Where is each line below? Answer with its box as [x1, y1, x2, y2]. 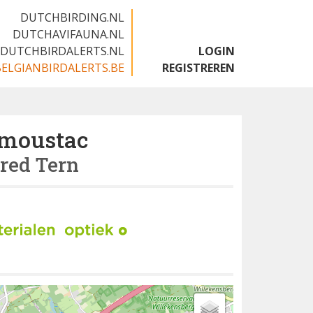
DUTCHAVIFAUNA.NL [13, 27, 124, 42]
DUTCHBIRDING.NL [20, 10, 124, 25]
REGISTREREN [162, 60, 235, 75]
